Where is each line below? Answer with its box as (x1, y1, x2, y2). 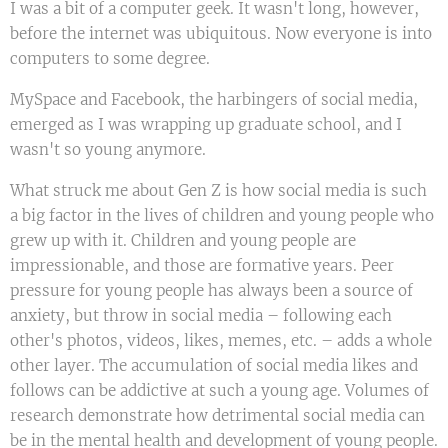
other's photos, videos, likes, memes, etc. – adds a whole (10, 331, 432, 351)
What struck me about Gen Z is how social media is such (10, 181, 427, 201)
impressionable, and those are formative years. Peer (10, 256, 394, 276)
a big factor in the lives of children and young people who (10, 206, 434, 226)
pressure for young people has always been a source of (10, 281, 413, 301)
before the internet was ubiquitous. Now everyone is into (10, 24, 432, 44)
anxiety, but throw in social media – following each (10, 306, 392, 326)
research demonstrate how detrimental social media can (10, 406, 425, 426)
